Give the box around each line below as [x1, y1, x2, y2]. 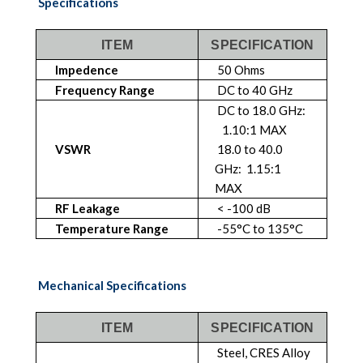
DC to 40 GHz [215, 82, 293, 97]
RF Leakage [53, 200, 120, 216]
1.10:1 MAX [215, 122, 287, 137]
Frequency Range [53, 82, 155, 97]
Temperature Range [53, 220, 169, 236]
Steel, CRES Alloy [215, 344, 310, 360]
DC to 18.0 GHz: [215, 102, 308, 117]
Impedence [53, 62, 118, 77]
